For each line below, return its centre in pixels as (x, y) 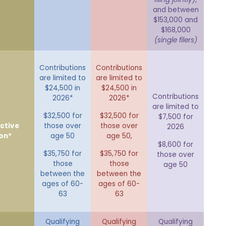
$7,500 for (176, 117)
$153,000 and (176, 20)
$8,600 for (176, 145)
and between (176, 10)
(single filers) (176, 40)
